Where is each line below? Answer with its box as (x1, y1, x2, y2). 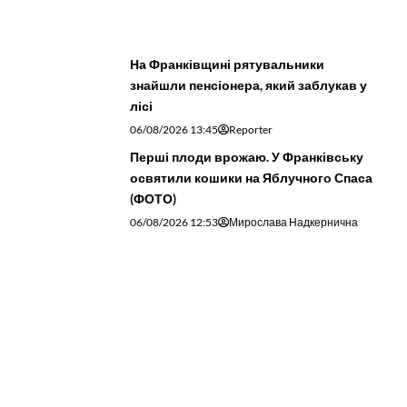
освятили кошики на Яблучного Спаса (129, 78, 372, 94)
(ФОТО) (129, 99, 176, 115)
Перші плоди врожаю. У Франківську (129, 57, 363, 74)
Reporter (228, 31, 273, 45)
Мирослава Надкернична (228, 124, 358, 138)
